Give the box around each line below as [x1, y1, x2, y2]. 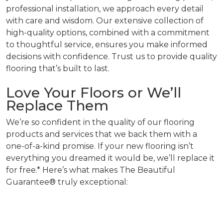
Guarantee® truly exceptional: [6, 177, 128, 187]
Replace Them [6, 97, 109, 114]
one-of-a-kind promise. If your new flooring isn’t [6, 141, 194, 151]
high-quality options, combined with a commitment [6, 28, 210, 37]
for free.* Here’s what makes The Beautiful [6, 165, 175, 175]
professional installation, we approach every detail [6, 4, 204, 13]
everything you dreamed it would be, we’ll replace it [6, 153, 215, 163]
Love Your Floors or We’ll [6, 84, 181, 101]
